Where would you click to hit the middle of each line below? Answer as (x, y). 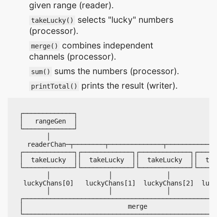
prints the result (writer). (129, 86)
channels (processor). (73, 57)
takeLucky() (52, 21)
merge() (44, 46)
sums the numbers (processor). (116, 71)
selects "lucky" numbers (124, 20)
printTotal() (54, 86)
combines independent (107, 46)
